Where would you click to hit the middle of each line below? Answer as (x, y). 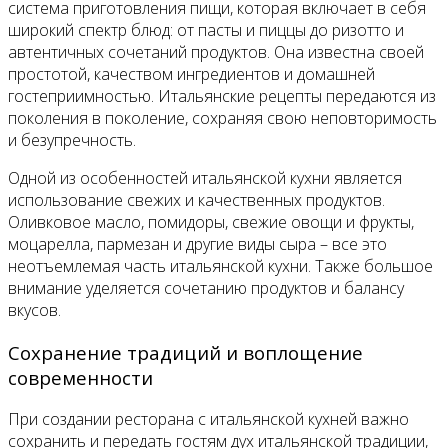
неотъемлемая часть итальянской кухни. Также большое (220, 265)
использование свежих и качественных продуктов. (196, 199)
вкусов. (34, 309)
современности (80, 377)
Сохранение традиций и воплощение (185, 352)
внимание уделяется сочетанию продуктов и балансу (206, 287)
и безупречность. (72, 139)
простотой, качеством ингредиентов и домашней (191, 73)
